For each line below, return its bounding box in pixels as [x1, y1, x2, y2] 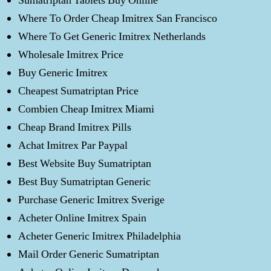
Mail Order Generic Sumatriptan [18, 247, 159, 261]
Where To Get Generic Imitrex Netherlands [18, 29, 206, 44]
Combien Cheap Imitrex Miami [18, 102, 154, 116]
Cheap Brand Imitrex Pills [18, 120, 131, 134]
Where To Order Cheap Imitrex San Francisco [18, 11, 217, 25]
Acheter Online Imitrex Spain [18, 211, 146, 225]
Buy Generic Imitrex [18, 65, 108, 80]
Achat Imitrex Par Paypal [18, 138, 128, 152]
